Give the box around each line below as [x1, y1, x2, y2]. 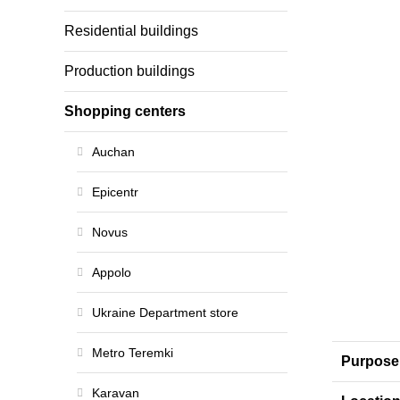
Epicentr [92, 185, 138, 199]
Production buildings [64, 63, 195, 79]
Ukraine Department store [92, 305, 238, 320]
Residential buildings [64, 23, 198, 38]
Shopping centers [64, 104, 186, 119]
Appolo [92, 265, 131, 279]
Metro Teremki [92, 346, 173, 360]
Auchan [92, 145, 135, 159]
